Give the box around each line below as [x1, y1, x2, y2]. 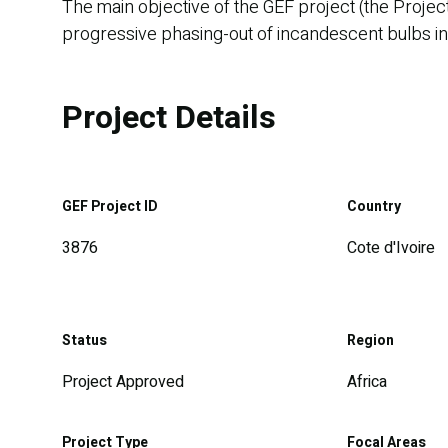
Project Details [62, 93, 276, 141]
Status [62, 329, 107, 351]
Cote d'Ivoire [347, 235, 435, 260]
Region [347, 329, 394, 351]
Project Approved [62, 369, 184, 394]
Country [347, 195, 401, 217]
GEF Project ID [62, 195, 158, 217]
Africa [347, 369, 387, 394]
